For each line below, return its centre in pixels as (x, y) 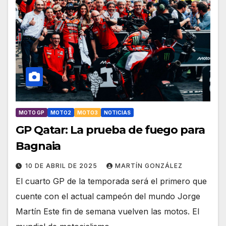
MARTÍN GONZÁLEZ (149, 165)
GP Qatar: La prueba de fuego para (110, 130)
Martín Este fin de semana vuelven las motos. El (107, 211)
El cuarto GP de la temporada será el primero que (111, 181)
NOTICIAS (117, 112)
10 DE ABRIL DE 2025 (62, 165)
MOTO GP (32, 112)
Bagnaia (38, 146)
